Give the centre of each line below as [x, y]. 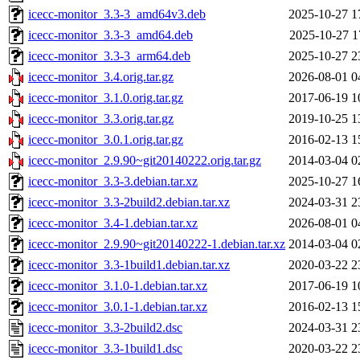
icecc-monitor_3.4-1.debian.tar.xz [113, 223]
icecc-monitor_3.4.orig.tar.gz [101, 77]
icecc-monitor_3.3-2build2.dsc [105, 328]
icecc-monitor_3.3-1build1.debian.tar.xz [129, 265]
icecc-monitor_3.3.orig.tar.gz [101, 119]
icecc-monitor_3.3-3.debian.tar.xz [113, 182]
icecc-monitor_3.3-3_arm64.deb [109, 56]
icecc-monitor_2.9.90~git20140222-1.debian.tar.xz [157, 244]
